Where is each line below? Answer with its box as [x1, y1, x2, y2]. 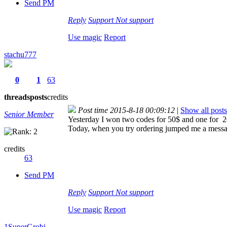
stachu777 [4, 50, 36, 59]
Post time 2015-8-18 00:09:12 [78, 105, 175, 115]
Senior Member [4, 109, 54, 119]
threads [4, 92, 30, 101]
